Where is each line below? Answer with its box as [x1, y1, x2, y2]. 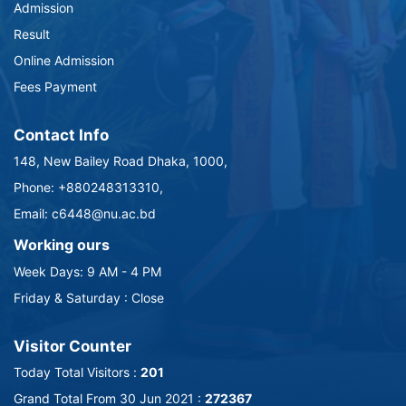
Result [14, 26, 50, 42]
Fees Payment [14, 79, 97, 94]
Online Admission [14, 53, 114, 68]
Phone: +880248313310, [14, 179, 163, 195]
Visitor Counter [14, 337, 131, 355]
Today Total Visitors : [14, 364, 140, 380]
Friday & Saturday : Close [14, 290, 164, 305]
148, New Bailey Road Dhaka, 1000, [14, 153, 227, 169]
